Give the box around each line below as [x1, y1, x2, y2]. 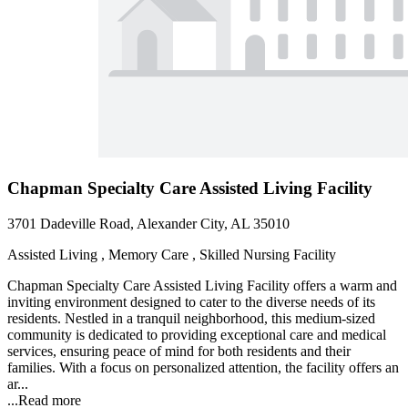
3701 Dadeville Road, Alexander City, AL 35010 [7, 215, 290, 231]
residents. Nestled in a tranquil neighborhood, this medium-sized [7, 310, 375, 326]
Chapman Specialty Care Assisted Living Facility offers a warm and [7, 277, 397, 293]
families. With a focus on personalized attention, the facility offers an [7, 359, 399, 375]
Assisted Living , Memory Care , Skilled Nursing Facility [7, 246, 336, 262]
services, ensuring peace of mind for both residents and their [7, 342, 351, 359]
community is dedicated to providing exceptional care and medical [7, 326, 386, 342]
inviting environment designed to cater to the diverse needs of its [7, 293, 375, 310]
